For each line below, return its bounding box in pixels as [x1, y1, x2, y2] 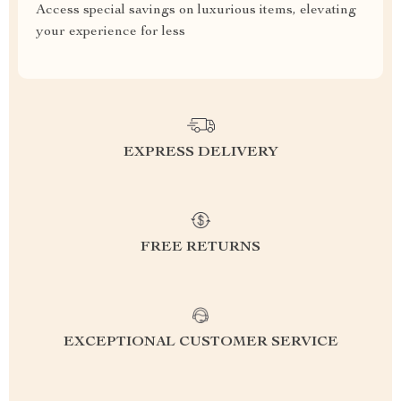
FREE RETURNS [141, 241, 260, 255]
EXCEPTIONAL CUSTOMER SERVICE [63, 336, 338, 350]
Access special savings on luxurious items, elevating [36, 4, 356, 18]
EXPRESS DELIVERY [123, 146, 278, 160]
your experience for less [36, 25, 185, 39]
